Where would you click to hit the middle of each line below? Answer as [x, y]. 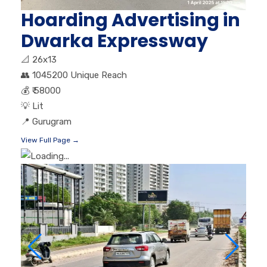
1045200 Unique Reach [80, 75]
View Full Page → [50, 140]
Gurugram [52, 121]
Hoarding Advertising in [131, 20]
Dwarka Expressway [114, 41]
